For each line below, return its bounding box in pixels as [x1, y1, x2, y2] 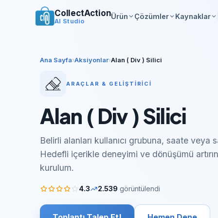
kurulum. [40, 163, 74, 173]
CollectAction [54, 8, 111, 18]
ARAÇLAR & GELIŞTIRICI [66, 80, 152, 87]
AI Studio [54, 18, 85, 25]
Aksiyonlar [74, 56, 109, 64]
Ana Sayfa [40, 56, 72, 64]
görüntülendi [120, 184, 160, 193]
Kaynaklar [175, 12, 211, 20]
